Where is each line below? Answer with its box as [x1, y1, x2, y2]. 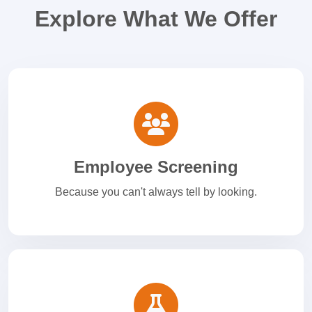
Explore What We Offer [35, 6, 277, 32]
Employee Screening [74, 157, 238, 177]
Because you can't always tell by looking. [55, 186, 257, 198]
